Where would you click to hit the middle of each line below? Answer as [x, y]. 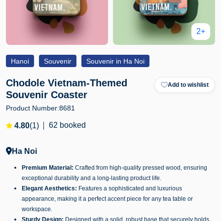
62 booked [67, 125]
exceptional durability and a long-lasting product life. [92, 178]
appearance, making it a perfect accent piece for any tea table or [107, 199]
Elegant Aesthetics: [49, 188]
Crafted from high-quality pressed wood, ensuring [140, 168]
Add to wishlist [188, 85]
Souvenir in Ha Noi [115, 61]
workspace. [37, 209]
